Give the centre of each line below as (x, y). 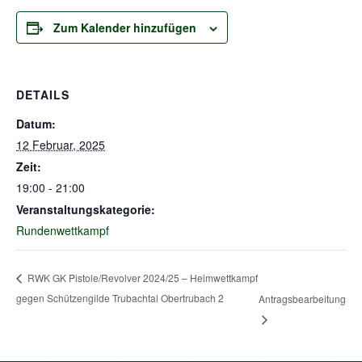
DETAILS (43, 95)
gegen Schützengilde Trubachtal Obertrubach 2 (120, 298)
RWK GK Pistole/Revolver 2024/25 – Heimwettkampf (141, 278)
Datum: (36, 124)
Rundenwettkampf (63, 230)
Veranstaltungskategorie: (86, 209)
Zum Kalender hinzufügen (125, 27)
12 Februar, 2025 (61, 145)
